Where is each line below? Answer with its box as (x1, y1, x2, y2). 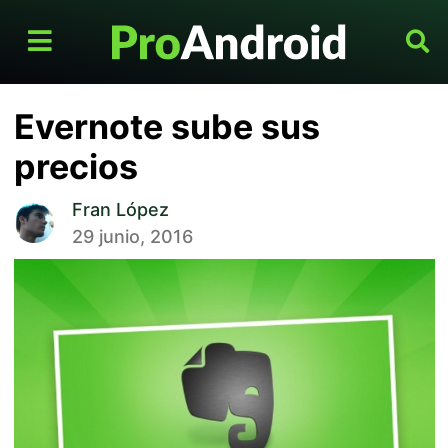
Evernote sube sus (13, 106, 320, 148)
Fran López (71, 199, 169, 221)
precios (13, 146, 138, 188)
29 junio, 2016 (71, 226, 193, 248)
